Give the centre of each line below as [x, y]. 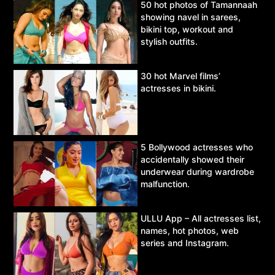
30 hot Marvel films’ [180, 76]
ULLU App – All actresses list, [201, 218]
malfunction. [165, 184]
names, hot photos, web [190, 230]
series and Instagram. [185, 242]
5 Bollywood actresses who [197, 147]
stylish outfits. [169, 42]
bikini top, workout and [187, 29]
